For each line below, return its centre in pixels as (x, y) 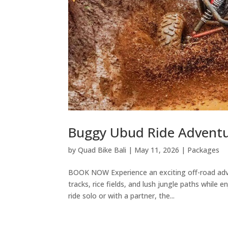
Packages (204, 150)
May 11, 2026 (157, 150)
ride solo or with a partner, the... (122, 195)
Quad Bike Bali (102, 150)
